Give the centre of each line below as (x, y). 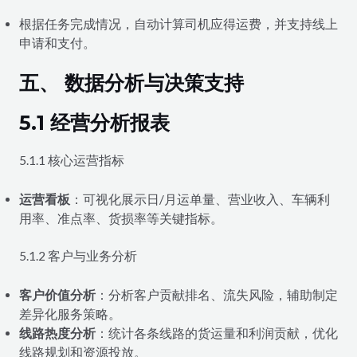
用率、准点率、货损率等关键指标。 (121, 218)
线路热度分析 (57, 333)
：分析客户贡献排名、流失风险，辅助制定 (216, 294)
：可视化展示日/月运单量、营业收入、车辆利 (200, 199)
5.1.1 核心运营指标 (71, 160)
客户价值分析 (57, 294)
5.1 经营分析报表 (94, 122)
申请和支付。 (57, 43)
